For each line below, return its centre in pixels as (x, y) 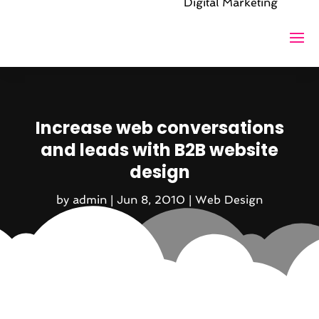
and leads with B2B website (159, 150)
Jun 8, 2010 (151, 199)
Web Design (229, 199)
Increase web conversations (159, 127)
